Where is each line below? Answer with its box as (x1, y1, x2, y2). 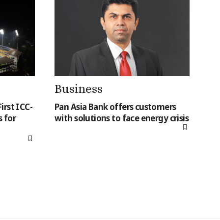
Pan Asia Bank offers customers (55, 101, 176, 112)
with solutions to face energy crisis (55, 112, 189, 124)
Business (55, 81, 103, 96)
